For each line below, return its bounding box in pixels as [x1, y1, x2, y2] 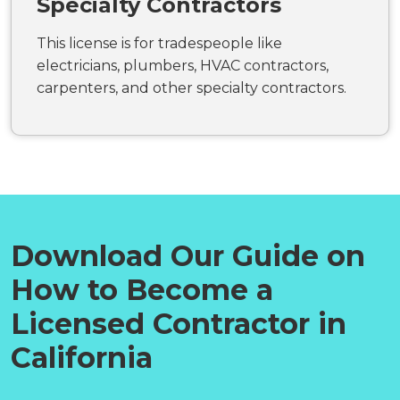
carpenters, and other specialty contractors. [37, 79, 346, 96]
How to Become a [11, 271, 273, 307]
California [11, 339, 153, 375]
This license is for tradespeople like [37, 34, 282, 52]
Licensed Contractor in [11, 305, 346, 341]
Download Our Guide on [11, 237, 365, 273]
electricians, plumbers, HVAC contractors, [37, 56, 329, 74]
